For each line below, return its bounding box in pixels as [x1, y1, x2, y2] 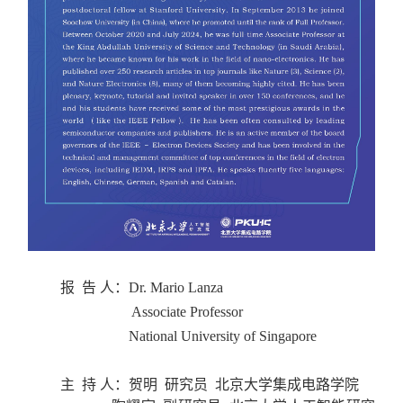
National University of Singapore [60, 327, 318, 344]
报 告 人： [60, 279, 130, 295]
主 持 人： [60, 376, 130, 392]
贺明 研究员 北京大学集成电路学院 [129, 376, 360, 392]
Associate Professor [60, 303, 244, 319]
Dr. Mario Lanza [129, 279, 224, 295]
